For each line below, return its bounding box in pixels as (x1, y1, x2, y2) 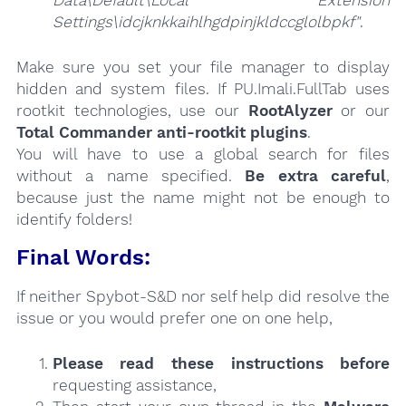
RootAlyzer (247, 101, 333, 121)
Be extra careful (245, 167, 387, 186)
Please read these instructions (52, 353, 324, 372)
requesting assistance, (52, 375, 217, 394)
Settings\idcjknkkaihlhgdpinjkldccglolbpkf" (52, 13, 360, 32)
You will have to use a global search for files (15, 145, 391, 164)
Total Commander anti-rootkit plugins (15, 123, 307, 142)
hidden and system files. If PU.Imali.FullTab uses (15, 80, 391, 99)
